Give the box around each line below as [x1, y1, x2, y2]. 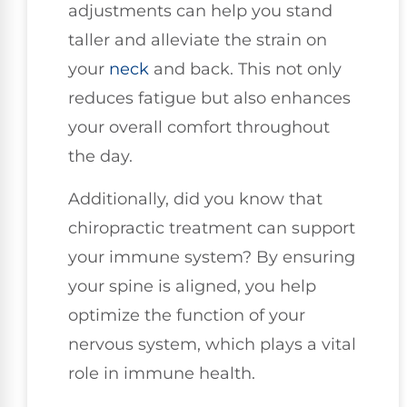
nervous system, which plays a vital [68, 333, 356, 354]
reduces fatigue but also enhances [68, 88, 351, 109]
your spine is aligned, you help [68, 275, 316, 296]
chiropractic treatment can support [68, 217, 355, 238]
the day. [68, 146, 133, 167]
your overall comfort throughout [68, 117, 330, 138]
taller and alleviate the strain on [68, 30, 327, 51]
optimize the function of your [68, 304, 305, 325]
